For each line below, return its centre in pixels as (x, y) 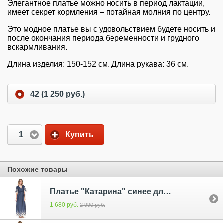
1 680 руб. (65, 204)
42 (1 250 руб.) (57, 94)
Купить (79, 135)
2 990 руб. (92, 204)
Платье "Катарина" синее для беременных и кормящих (167, 191)
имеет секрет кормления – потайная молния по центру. (109, 12)
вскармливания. (38, 47)
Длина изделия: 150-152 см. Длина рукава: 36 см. (98, 64)
